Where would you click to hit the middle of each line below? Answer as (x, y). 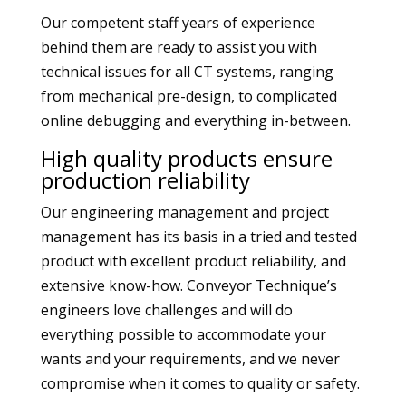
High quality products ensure (186, 158)
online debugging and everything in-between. (195, 121)
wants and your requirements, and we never (190, 359)
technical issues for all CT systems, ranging (187, 72)
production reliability (145, 180)
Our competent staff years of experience (178, 23)
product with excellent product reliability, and (193, 261)
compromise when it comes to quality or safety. (200, 383)
